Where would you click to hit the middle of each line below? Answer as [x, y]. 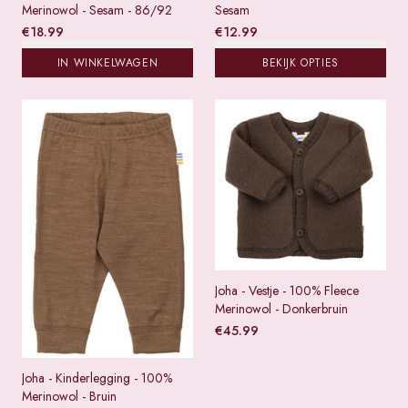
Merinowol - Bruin [69, 396]
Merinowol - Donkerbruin [281, 309]
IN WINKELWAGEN [107, 63]
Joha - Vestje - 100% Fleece [287, 291]
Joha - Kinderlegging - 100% [97, 377]
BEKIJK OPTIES [301, 63]
